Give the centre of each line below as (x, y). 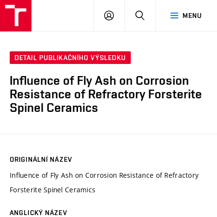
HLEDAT (157, 15)
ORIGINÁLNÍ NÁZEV (41, 159)
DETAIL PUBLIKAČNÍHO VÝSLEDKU (70, 58)
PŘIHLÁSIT (131, 15)
